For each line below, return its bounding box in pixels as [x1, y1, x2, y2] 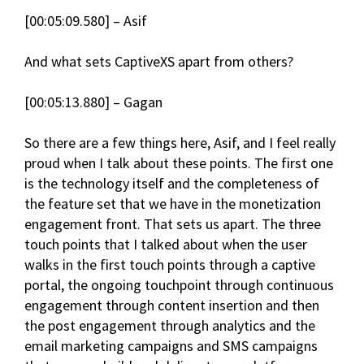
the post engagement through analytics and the [24, 316, 315, 336]
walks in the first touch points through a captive [24, 255, 315, 275]
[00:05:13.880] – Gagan [24, 93, 162, 112]
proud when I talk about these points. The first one [24, 154, 333, 173]
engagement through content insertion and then [24, 296, 319, 315]
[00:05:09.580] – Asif [24, 11, 147, 31]
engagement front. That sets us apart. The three [24, 214, 321, 234]
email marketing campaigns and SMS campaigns [24, 336, 318, 356]
